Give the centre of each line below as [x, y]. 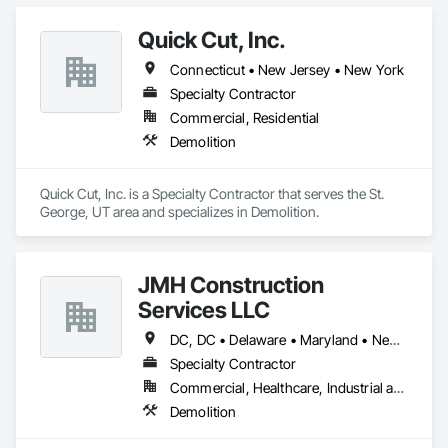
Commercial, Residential [245, 117]
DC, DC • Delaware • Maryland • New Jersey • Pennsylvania [394, 339]
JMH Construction [231, 284]
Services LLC [204, 309]
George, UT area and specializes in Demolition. [179, 211]
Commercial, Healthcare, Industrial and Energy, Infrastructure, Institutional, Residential [399, 387]
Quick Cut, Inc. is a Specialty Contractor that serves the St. [212, 193]
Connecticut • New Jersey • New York [287, 69]
